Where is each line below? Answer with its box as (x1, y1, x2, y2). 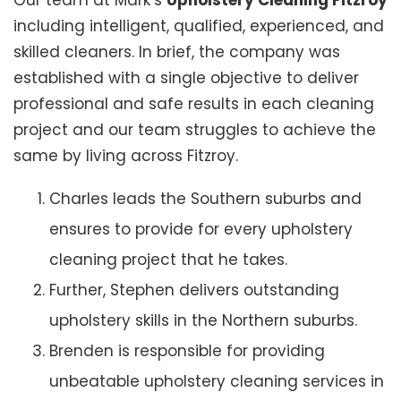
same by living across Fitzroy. (13, 145, 238, 167)
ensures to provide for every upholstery (49, 218, 353, 241)
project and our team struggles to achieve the (13, 119, 376, 141)
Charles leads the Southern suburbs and (49, 188, 362, 210)
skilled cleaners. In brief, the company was (13, 41, 340, 64)
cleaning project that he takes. (49, 249, 287, 271)
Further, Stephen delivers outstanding (49, 279, 339, 302)
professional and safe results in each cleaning (13, 93, 374, 115)
